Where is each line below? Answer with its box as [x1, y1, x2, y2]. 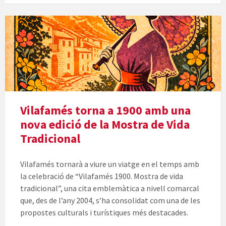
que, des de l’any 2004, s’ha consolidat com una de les [20, 195, 200, 206]
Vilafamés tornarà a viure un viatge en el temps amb [20, 159, 199, 169]
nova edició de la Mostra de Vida [20, 117, 190, 133]
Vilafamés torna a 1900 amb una [20, 102, 191, 119]
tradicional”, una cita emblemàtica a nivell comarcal [20, 183, 199, 194]
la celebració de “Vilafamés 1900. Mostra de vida [20, 171, 183, 182]
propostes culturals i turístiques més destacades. [20, 207, 188, 218]
